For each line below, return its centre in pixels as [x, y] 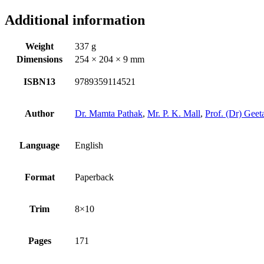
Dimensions [39, 60]
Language [39, 146]
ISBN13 [39, 82]
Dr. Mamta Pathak [109, 114]
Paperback [94, 177]
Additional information [75, 20]
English [89, 146]
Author [39, 114]
